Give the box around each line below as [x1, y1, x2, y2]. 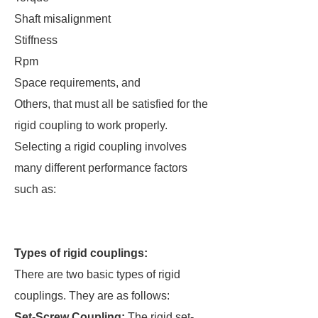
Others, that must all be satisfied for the [14, 98, 208, 110]
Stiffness [14, 34, 57, 46]
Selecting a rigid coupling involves [14, 141, 187, 153]
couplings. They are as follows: [14, 290, 170, 302]
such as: [14, 183, 56, 195]
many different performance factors [14, 162, 187, 174]
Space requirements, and [14, 77, 141, 89]
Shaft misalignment [14, 13, 111, 25]
